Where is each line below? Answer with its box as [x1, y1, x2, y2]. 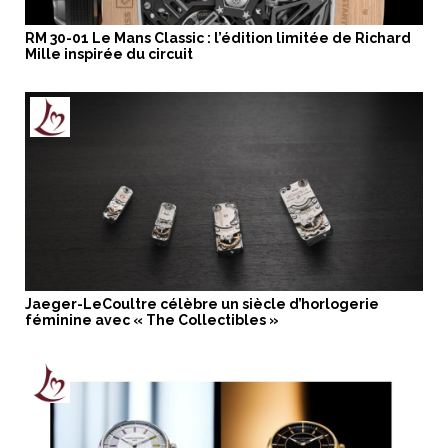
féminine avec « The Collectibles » [25, 311, 279, 328]
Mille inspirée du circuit [25, 45, 193, 62]
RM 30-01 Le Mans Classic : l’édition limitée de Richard [25, 29, 411, 46]
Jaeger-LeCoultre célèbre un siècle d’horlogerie [25, 295, 379, 312]
